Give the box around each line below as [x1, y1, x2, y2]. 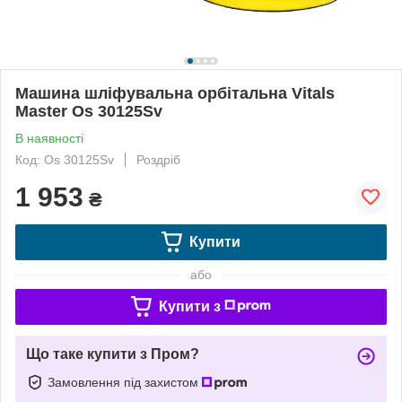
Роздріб [136, 152, 180, 167]
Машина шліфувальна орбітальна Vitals [15, 83, 335, 102]
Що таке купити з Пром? [26, 345, 199, 362]
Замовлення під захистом [48, 374, 202, 389]
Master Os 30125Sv [15, 101, 162, 120]
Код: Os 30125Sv [15, 152, 114, 167]
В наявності [15, 130, 83, 145]
